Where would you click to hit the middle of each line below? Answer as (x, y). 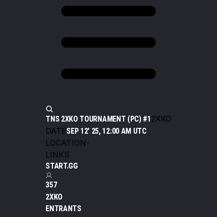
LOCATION (66, 143)
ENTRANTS (63, 209)
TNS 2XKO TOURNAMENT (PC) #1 (98, 119)
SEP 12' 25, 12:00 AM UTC (107, 131)
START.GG (62, 166)
